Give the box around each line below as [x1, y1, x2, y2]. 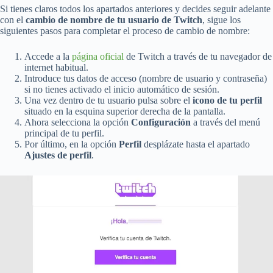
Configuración [131, 116, 191, 127]
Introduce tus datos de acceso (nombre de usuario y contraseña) [24, 73, 267, 83]
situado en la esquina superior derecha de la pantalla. [24, 105, 225, 116]
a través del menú [191, 116, 260, 127]
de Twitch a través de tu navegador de [124, 51, 272, 62]
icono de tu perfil [193, 94, 262, 105]
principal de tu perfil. [24, 127, 104, 138]
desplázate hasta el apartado [141, 138, 250, 149]
